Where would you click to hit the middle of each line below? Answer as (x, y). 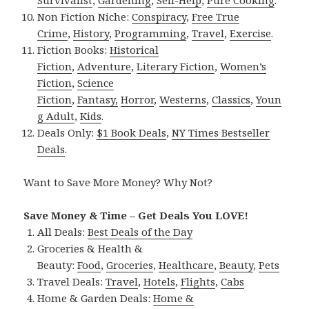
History (91, 33)
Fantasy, (98, 99)
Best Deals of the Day (140, 231)
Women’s (243, 66)
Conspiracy (159, 16)
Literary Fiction (176, 66)
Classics (231, 99)
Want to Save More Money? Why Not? (118, 182)
